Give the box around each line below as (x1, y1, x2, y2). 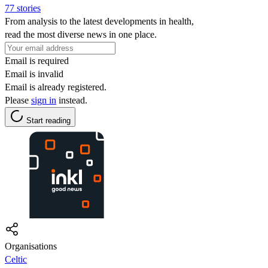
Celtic (5, 254, 27, 264)
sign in (31, 95, 56, 105)
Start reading (26, 115, 71, 125)
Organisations (5, 240, 57, 251)
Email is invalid (5, 68, 63, 79)
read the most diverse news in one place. (5, 29, 157, 39)
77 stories (5, 2, 41, 13)
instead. (56, 95, 87, 105)
